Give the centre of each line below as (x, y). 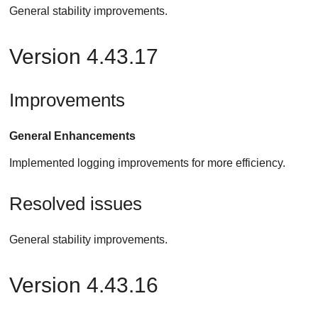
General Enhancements (73, 136)
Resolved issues (76, 203)
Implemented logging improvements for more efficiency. (148, 163)
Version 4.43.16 (84, 285)
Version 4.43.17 (84, 57)
